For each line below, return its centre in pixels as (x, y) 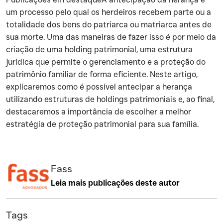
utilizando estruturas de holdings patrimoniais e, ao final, (110, 99)
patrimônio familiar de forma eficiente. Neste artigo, (102, 74)
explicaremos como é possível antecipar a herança (99, 87)
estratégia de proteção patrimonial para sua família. (102, 124)
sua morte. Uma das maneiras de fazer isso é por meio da (111, 37)
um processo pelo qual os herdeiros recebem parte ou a (109, 12)
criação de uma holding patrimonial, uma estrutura (99, 50)
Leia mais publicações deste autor (115, 184)
